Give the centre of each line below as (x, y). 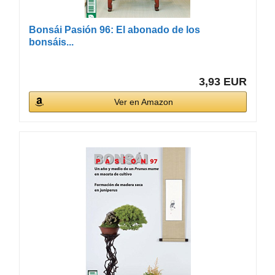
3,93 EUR (223, 81)
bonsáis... (51, 42)
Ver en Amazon (144, 102)
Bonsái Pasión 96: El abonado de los (114, 29)
